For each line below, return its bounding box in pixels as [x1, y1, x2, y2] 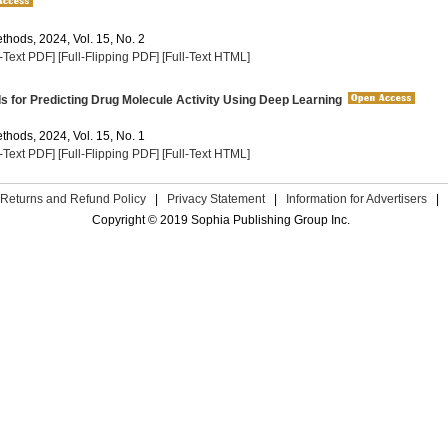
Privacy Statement [166, 192, 265, 206]
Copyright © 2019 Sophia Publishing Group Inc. [92, 213, 350, 227]
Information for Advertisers [285, 192, 427, 206]
